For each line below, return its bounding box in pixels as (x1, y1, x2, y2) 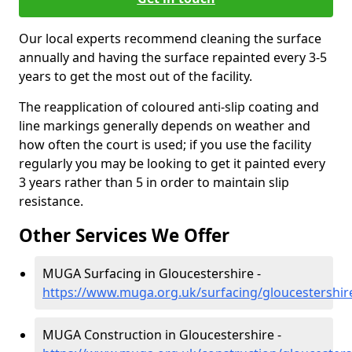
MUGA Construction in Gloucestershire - (42, 326, 281, 343)
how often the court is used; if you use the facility (19, 136, 311, 153)
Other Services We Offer (19, 223, 229, 247)
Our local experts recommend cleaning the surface (19, 30, 321, 47)
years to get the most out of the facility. (19, 68, 252, 85)
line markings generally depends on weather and (19, 117, 310, 134)
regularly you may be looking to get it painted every (19, 155, 325, 172)
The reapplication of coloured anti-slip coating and (19, 98, 319, 115)
